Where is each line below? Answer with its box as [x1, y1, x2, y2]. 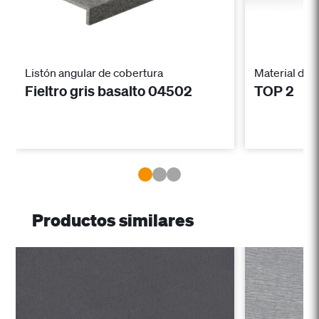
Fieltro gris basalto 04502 [25, 82, 193, 100]
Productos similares [31, 208, 194, 232]
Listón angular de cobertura [25, 66, 164, 80]
